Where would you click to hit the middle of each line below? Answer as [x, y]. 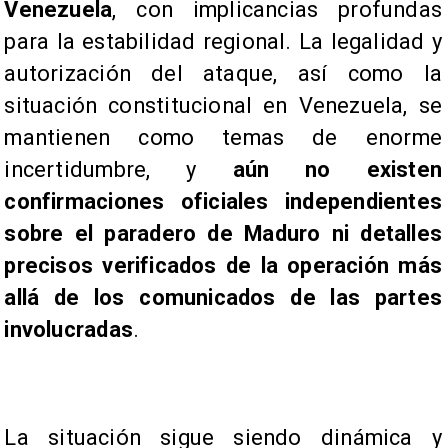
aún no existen [337, 169]
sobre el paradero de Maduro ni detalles [223, 233]
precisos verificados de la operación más [223, 265]
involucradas [68, 329]
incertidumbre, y [118, 169]
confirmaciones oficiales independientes [223, 201]
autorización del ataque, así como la [223, 73]
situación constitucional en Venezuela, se [223, 105]
